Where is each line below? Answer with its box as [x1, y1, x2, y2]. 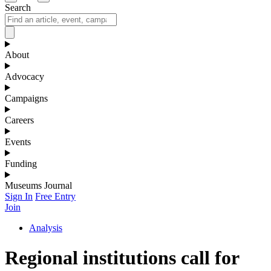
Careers [5, 115, 34, 126]
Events [5, 137, 31, 148]
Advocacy [5, 71, 44, 82]
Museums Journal [5, 180, 72, 191]
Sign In [5, 191, 33, 202]
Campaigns [5, 93, 48, 104]
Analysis [29, 223, 62, 233]
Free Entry [35, 191, 76, 202]
